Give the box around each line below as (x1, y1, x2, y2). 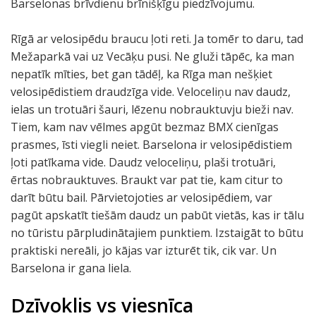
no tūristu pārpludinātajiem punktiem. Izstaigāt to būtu (11, 225, 303, 241)
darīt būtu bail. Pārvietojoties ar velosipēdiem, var (11, 190, 272, 205)
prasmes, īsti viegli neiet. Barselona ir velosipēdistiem (11, 137, 292, 152)
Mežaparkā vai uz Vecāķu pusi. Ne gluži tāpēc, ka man (11, 49, 294, 64)
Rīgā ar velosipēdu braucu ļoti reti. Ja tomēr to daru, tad (11, 31, 303, 47)
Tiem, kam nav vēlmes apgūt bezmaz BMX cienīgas (11, 119, 279, 135)
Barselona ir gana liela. (11, 260, 131, 276)
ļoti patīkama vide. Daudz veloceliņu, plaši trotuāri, (11, 154, 276, 170)
